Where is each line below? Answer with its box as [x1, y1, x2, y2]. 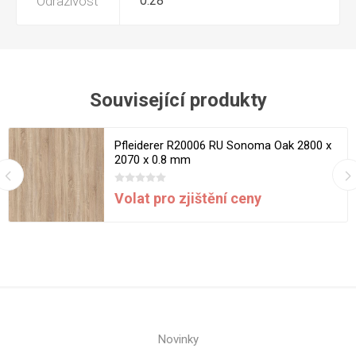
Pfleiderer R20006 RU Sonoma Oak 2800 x [114, 138, 331, 153]
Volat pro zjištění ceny [114, 190, 261, 207]
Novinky [157, 332, 199, 346]
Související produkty [89, 89, 267, 111]
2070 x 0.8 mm [114, 153, 191, 167]
